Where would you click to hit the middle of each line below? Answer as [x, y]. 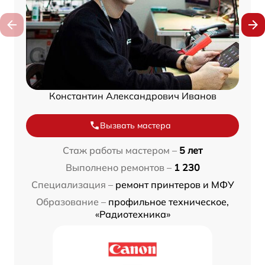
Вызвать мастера [135, 125]
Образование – [71, 201]
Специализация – [72, 184]
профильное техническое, [169, 201]
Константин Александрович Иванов [132, 96]
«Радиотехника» [132, 214]
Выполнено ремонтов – [118, 167]
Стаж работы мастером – [120, 150]
